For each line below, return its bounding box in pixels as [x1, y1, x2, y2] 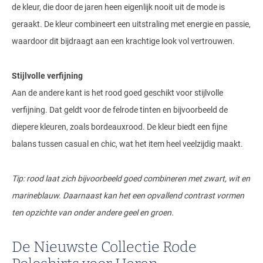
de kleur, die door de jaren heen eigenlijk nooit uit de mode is [12, 2, 225, 12]
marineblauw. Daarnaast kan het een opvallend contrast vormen [12, 191, 244, 201]
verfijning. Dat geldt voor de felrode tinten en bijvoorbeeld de [12, 105, 228, 115]
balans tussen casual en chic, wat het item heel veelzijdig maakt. [12, 139, 243, 149]
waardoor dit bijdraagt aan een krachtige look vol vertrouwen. [12, 36, 235, 46]
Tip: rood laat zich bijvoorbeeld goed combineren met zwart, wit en [12, 174, 250, 184]
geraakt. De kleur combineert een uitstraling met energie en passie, [12, 19, 251, 29]
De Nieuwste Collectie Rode [12, 238, 197, 257]
